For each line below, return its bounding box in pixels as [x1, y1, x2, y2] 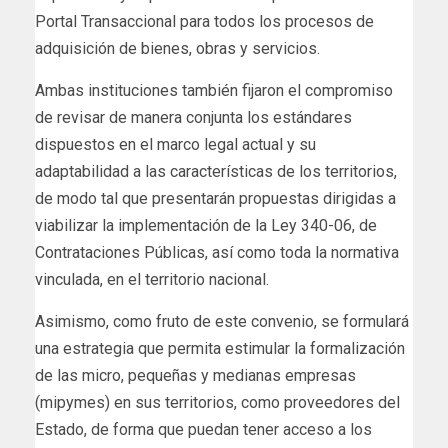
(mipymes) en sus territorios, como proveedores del [35, 393, 400, 413]
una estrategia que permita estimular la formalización [35, 339, 405, 359]
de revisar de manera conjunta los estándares [35, 108, 352, 128]
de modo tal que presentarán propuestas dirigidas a [35, 189, 396, 209]
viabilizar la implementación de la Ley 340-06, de [35, 216, 377, 236]
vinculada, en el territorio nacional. [35, 270, 269, 290]
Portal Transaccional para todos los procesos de [35, 12, 374, 32]
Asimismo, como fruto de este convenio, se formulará [35, 312, 409, 332]
